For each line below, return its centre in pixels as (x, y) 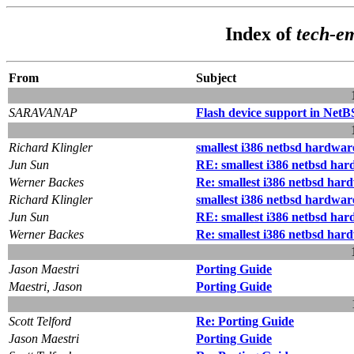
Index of (260, 34)
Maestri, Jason (45, 286)
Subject (216, 77)
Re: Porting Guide (245, 321)
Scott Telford (40, 321)
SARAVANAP (43, 112)
